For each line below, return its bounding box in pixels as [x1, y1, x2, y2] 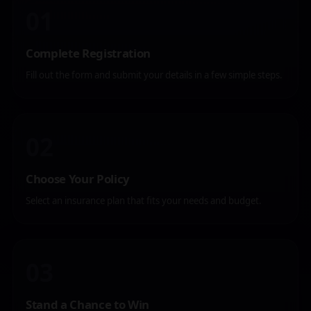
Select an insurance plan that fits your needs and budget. [26, 194, 262, 207]
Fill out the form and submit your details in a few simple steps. [26, 69, 283, 81]
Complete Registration [26, 45, 151, 61]
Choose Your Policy [26, 171, 130, 187]
